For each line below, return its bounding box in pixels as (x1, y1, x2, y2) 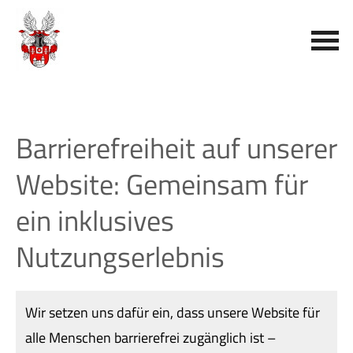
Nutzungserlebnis (16, 235, 225, 278)
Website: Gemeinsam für (16, 162, 308, 206)
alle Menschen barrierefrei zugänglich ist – (25, 327, 276, 348)
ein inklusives (16, 199, 174, 242)
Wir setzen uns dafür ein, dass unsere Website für (25, 302, 320, 323)
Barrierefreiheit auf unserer (16, 126, 337, 169)
